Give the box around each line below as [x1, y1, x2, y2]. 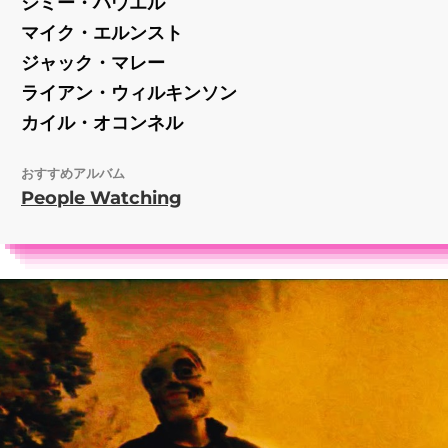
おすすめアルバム [21, 164, 125, 181]
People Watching [21, 186, 182, 209]
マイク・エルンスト [21, 21, 183, 44]
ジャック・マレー [21, 51, 165, 74]
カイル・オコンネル [21, 111, 183, 134]
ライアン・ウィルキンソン [21, 81, 237, 104]
